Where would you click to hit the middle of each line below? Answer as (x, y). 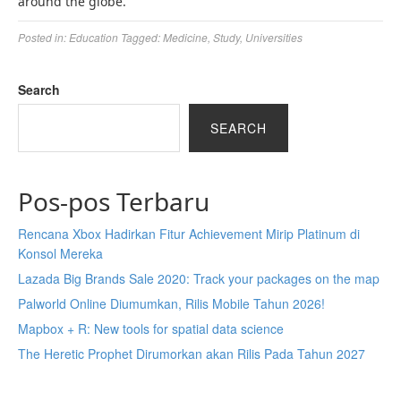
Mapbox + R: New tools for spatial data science (151, 328)
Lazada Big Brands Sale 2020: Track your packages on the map (199, 278)
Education (94, 37)
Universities (274, 37)
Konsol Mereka (60, 253)
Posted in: (43, 37)
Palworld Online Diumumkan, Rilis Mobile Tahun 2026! (171, 303)
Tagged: (142, 37)
